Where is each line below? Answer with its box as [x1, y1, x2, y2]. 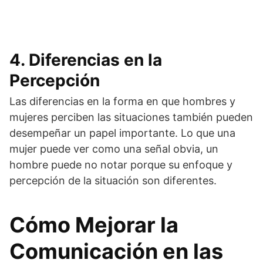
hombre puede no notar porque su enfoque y [9, 159, 232, 171]
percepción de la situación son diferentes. [9, 174, 217, 187]
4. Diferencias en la [9, 50, 162, 70]
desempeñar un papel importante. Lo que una [9, 127, 235, 140]
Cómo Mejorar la [9, 212, 178, 238]
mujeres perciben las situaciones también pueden [9, 111, 253, 124]
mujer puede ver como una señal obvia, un [9, 143, 218, 156]
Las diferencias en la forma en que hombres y [9, 95, 235, 108]
